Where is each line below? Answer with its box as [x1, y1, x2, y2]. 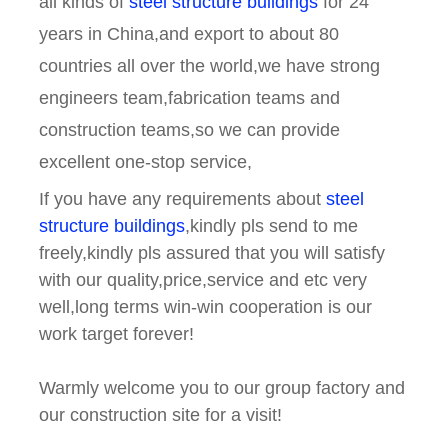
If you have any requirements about [39, 189, 327, 210]
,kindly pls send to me [185, 216, 359, 237]
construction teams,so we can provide [39, 120, 341, 141]
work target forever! [39, 324, 195, 345]
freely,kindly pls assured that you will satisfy [39, 243, 386, 264]
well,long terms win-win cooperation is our [39, 297, 373, 318]
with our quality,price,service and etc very [39, 270, 368, 291]
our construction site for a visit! [39, 405, 283, 426]
